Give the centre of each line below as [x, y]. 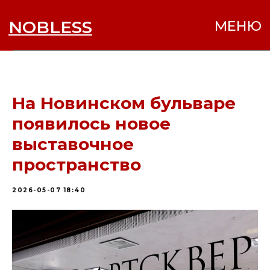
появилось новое [91, 124]
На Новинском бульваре [124, 103]
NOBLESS [36, 19]
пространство [77, 165]
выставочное [73, 144]
